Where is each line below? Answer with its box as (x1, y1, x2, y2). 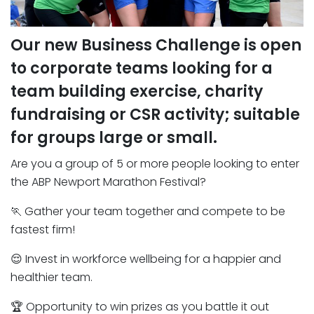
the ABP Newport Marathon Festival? (11, 174, 206, 191)
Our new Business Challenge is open (11, 34, 301, 57)
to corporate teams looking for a (11, 57, 273, 80)
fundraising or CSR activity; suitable (11, 104, 300, 126)
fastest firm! (11, 221, 75, 238)
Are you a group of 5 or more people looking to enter (11, 156, 299, 172)
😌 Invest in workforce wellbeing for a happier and (11, 251, 281, 268)
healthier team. (11, 269, 93, 286)
